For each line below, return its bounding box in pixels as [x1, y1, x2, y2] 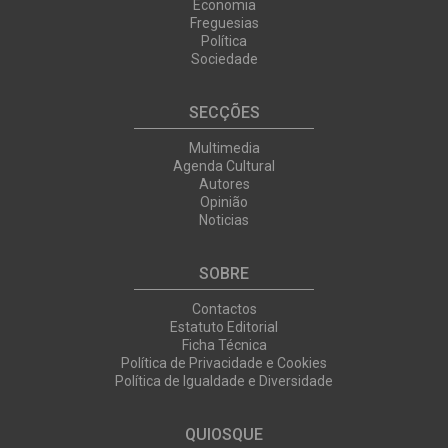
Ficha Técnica [181, 337, 267, 353]
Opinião [200, 194, 248, 210]
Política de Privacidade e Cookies [121, 355, 327, 371]
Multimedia [188, 140, 260, 156]
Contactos [191, 301, 257, 317]
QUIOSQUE [185, 425, 263, 444]
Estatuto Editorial [170, 319, 278, 335]
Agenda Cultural [173, 158, 275, 174]
